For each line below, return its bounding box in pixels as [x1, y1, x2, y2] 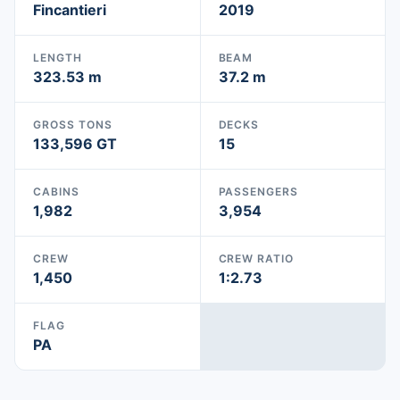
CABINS [33, 185, 79, 198]
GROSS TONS [33, 118, 112, 131]
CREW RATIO [218, 252, 295, 265]
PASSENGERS [218, 185, 299, 198]
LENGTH [33, 51, 82, 64]
